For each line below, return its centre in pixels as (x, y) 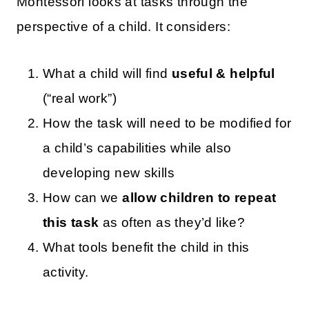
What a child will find (107, 74)
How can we (83, 198)
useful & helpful (223, 74)
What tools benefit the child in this (146, 248)
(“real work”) (80, 99)
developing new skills (109, 173)
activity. (66, 272)
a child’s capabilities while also (137, 148)
